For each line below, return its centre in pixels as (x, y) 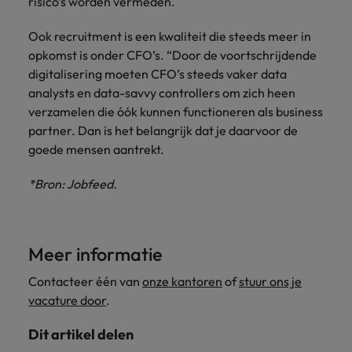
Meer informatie (95, 254)
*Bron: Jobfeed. (73, 184)
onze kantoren (182, 281)
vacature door (67, 300)
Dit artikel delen (81, 334)
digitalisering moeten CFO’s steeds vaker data (158, 74)
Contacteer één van (85, 281)
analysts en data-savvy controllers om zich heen (162, 93)
